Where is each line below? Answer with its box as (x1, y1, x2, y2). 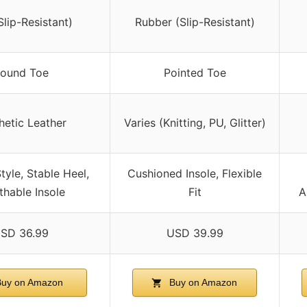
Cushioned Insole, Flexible (127, 166, 262, 180)
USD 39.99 (166, 225, 223, 240)
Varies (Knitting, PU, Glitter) (123, 115, 266, 130)
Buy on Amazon (167, 276, 238, 288)
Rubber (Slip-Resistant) (134, 14, 255, 29)
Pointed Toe (163, 65, 226, 79)
